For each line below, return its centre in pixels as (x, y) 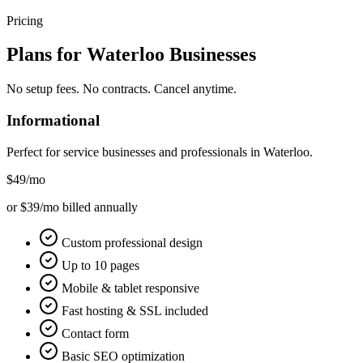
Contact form (95, 333)
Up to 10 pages (100, 265)
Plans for (47, 55)
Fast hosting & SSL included (135, 310)
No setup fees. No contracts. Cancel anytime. (122, 89)
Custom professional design (132, 242)
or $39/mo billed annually (72, 207)
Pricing (25, 20)
